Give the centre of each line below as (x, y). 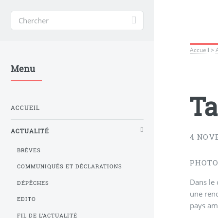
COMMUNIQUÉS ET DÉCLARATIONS (70, 167)
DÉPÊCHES (33, 183)
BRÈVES (29, 150)
